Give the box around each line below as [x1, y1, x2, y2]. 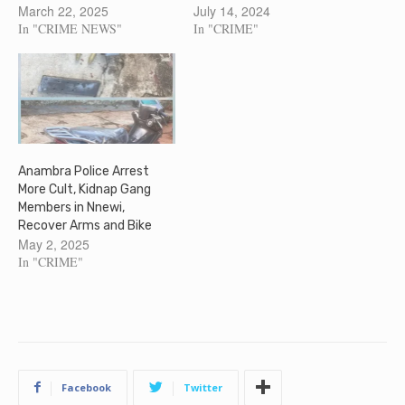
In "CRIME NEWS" [18, 20, 122, 38]
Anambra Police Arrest [18, 163, 149, 179]
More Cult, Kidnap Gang [18, 181, 151, 197]
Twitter [184, 380, 222, 394]
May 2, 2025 [18, 234, 89, 253]
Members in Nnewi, [18, 199, 125, 215]
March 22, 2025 [18, 2, 108, 21]
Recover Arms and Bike [18, 217, 152, 233]
